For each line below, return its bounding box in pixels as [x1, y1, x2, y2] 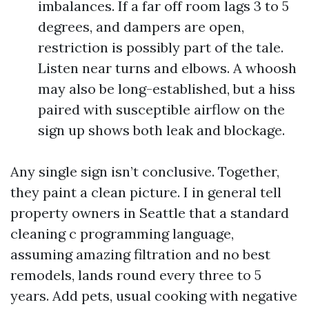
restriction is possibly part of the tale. [38, 39, 283, 56]
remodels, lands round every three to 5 [10, 266, 261, 283]
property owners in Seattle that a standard [10, 204, 289, 221]
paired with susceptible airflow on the [38, 101, 285, 118]
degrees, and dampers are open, [38, 18, 244, 35]
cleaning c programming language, [10, 225, 234, 242]
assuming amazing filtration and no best [10, 246, 270, 263]
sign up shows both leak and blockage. [38, 121, 285, 139]
